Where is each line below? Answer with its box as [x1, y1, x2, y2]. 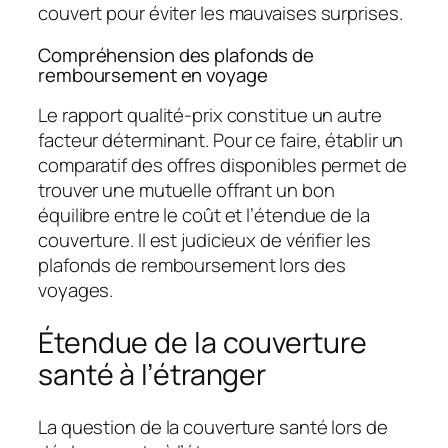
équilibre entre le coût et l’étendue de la [38, 202, 370, 229]
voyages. [38, 277, 114, 304]
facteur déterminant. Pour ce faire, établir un [38, 127, 404, 154]
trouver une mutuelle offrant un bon [38, 177, 335, 204]
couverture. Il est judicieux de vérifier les [38, 227, 371, 254]
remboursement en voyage [38, 61, 268, 88]
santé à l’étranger [38, 354, 267, 394]
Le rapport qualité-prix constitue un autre [38, 102, 382, 129]
